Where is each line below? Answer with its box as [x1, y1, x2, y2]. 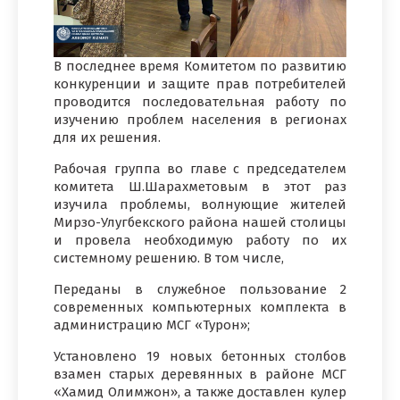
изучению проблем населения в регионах [54, 112, 346, 129]
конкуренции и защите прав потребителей [54, 76, 346, 93]
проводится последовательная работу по [54, 94, 346, 111]
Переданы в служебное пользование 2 [54, 281, 346, 298]
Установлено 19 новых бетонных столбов [54, 348, 346, 365]
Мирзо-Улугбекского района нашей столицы [54, 214, 346, 231]
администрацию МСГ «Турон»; [54, 317, 250, 334]
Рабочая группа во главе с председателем [54, 161, 346, 178]
